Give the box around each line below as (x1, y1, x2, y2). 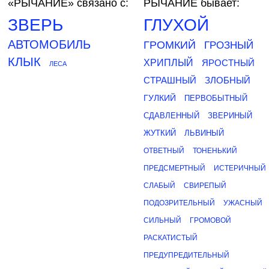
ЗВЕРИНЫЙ (208, 111, 252, 120)
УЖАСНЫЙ (223, 199, 262, 207)
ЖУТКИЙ (144, 128, 176, 138)
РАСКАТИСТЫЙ (144, 234, 198, 242)
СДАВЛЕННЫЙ (144, 111, 199, 120)
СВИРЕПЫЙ (184, 181, 226, 190)
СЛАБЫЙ (144, 181, 175, 190)
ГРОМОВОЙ (190, 216, 231, 225)
